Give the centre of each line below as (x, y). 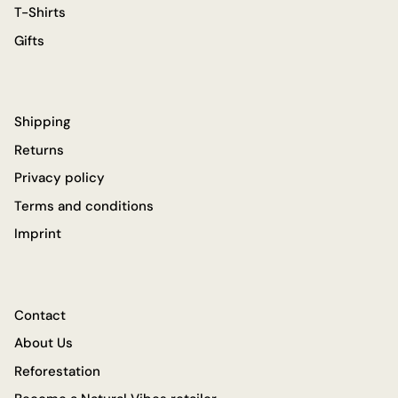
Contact (40, 315)
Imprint (38, 234)
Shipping (43, 122)
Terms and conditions (84, 206)
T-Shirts (40, 13)
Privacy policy (60, 178)
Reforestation (57, 371)
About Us (44, 343)
